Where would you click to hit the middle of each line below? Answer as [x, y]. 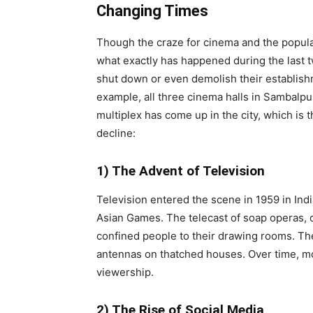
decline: [116, 133]
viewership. [125, 272]
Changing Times [152, 11]
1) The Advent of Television [181, 171]
